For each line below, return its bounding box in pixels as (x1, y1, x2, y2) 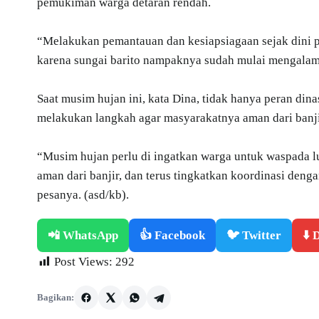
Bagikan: (37, 291, 74, 303)
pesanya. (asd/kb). (37, 187, 129, 202)
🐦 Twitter (226, 228, 281, 242)
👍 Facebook (140, 228, 205, 242)
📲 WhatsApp (48, 228, 118, 242)
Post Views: (54, 254, 113, 268)
